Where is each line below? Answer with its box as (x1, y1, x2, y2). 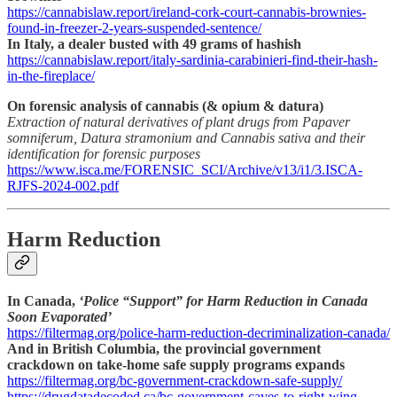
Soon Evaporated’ (7, 308, 112, 324)
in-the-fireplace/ (7, 68, 95, 84)
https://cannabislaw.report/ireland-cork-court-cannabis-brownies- (7, 4, 366, 20)
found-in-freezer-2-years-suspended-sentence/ (7, 20, 261, 36)
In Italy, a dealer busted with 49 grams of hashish (7, 36, 301, 52)
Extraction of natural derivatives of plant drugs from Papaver (7, 114, 350, 130)
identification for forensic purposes (7, 146, 200, 162)
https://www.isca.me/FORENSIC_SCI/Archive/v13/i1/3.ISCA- (7, 162, 362, 178)
